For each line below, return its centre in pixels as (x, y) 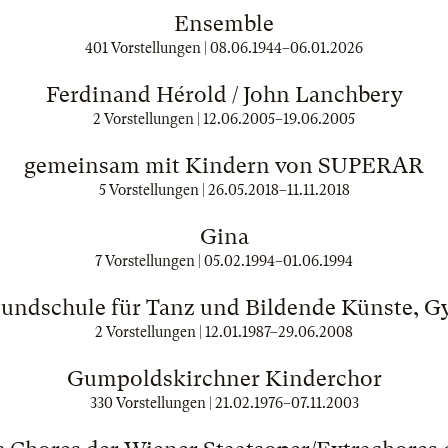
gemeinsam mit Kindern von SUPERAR (224, 165)
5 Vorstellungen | (153, 190)
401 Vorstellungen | (147, 48)
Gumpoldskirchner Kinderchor (224, 378)
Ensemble (224, 23)
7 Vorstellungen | (149, 261)
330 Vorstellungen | (152, 403)
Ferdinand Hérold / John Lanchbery (224, 94)
